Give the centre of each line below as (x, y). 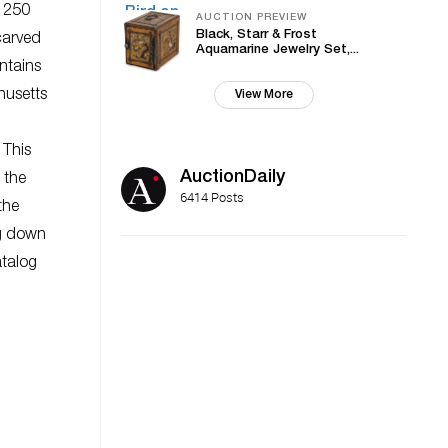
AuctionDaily (232, 178)
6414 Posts (212, 197)
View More (263, 95)
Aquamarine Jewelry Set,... (277, 50)
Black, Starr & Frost (256, 35)
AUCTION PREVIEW (251, 18)
